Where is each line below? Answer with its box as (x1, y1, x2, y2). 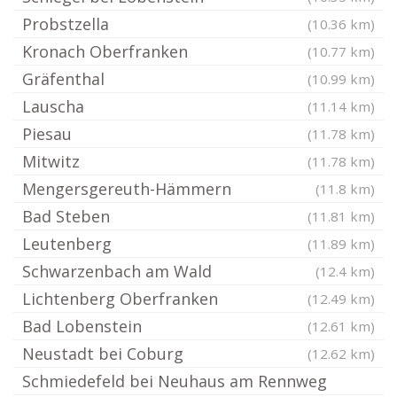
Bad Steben (22, 206, 110, 228)
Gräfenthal (22, 68, 105, 90)
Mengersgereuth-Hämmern (22, 178, 231, 200)
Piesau (22, 123, 72, 145)
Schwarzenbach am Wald (22, 261, 212, 283)
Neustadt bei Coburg (22, 343, 183, 365)
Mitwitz (22, 151, 80, 173)
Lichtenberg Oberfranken (22, 288, 218, 310)
